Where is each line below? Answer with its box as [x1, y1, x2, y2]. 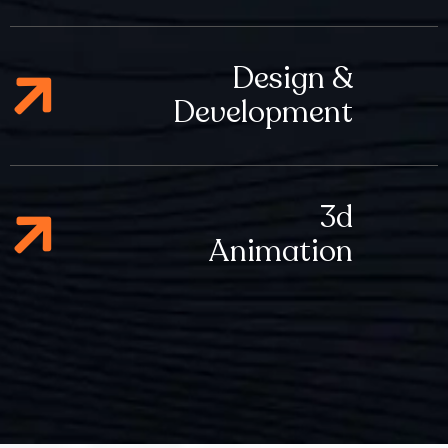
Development [173, 92, 353, 133]
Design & [232, 58, 353, 99]
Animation [208, 231, 353, 272]
